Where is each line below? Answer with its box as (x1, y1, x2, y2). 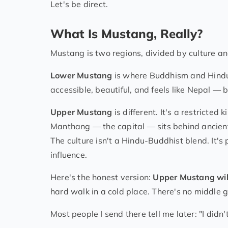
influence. (50, 150, 87, 160)
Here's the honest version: (50, 172, 153, 183)
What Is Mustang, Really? (50, 26, 203, 42)
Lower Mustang (50, 70, 112, 81)
